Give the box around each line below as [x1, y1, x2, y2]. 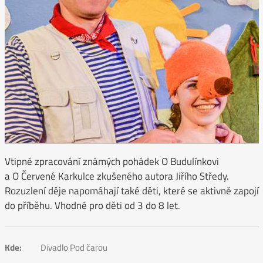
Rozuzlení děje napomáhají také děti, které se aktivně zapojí [4, 183, 259, 199]
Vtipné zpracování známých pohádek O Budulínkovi [4, 154, 219, 170]
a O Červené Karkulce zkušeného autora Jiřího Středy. [4, 168, 229, 184]
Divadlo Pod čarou [41, 240, 108, 254]
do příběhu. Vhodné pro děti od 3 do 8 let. [4, 198, 180, 214]
